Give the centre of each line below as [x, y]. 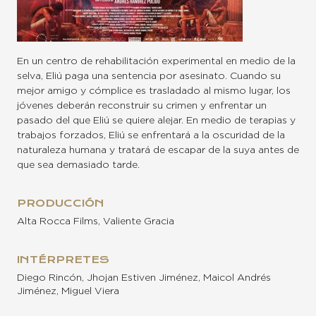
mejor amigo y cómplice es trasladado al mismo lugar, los [154, 91]
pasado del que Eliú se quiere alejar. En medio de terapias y [156, 121]
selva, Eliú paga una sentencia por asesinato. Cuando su [149, 77]
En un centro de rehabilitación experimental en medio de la [156, 62]
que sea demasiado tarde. [78, 165]
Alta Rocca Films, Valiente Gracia [96, 222]
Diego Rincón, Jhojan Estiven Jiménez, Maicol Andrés [144, 278]
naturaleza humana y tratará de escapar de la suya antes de [158, 151]
